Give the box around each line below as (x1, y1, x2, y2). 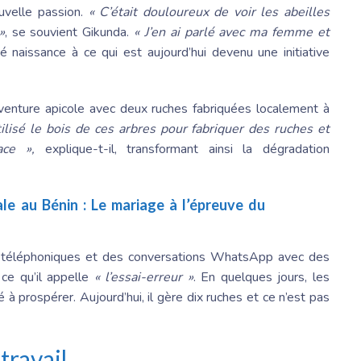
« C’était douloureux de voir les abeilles (88, 3, 330, 22)
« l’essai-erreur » (93, 268, 193, 287)
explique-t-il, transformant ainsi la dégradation (34, 140, 330, 159)
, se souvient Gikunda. (4, 23, 135, 42)
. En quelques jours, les (193, 268, 330, 287)
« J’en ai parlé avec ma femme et (134, 23, 330, 42)
